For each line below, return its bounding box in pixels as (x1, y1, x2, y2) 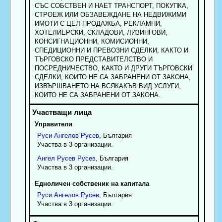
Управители (34, 120, 72, 128)
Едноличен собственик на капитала (34, 179, 149, 187)
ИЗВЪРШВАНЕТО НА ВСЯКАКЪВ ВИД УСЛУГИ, (34, 82, 181, 90)
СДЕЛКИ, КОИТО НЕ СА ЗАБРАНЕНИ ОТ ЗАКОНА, (34, 73, 191, 81)
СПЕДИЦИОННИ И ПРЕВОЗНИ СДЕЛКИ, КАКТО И (34, 46, 188, 54)
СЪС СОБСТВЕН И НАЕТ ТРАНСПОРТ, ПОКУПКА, (34, 1, 188, 9)
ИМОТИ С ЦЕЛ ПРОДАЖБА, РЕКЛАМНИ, (34, 19, 162, 27)
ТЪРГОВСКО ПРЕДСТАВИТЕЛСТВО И (34, 55, 153, 63)
